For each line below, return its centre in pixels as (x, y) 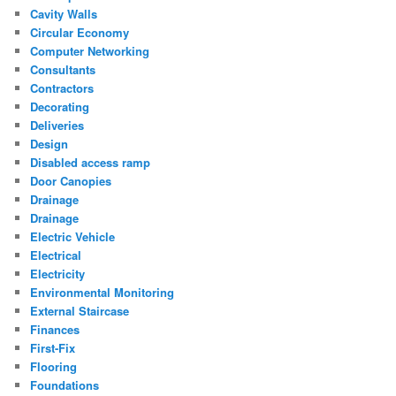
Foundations (65, 385)
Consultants (63, 70)
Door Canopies (71, 181)
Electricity (58, 274)
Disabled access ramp (91, 163)
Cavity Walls (64, 14)
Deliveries (57, 126)
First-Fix (53, 348)
